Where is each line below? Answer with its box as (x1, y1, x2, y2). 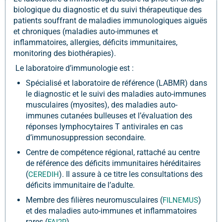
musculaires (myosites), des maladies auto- (26, 100, 177, 110)
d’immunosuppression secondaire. (26, 133, 146, 142)
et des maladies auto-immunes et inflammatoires (26, 206, 197, 216)
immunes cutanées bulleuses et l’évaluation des (26, 111, 192, 120)
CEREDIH (28, 170, 59, 179)
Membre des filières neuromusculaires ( (26, 195, 163, 205)
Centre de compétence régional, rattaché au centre (26, 148, 200, 157)
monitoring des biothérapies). (13, 49, 116, 58)
